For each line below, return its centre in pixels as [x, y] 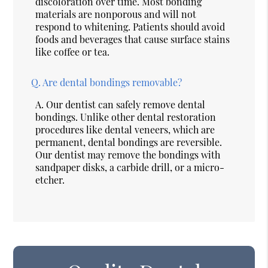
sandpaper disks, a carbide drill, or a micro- [130, 167]
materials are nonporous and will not [116, 14]
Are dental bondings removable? [112, 82]
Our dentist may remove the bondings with [128, 154]
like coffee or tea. [73, 51]
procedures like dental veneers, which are [125, 129]
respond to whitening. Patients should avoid [130, 26]
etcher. [50, 179]
